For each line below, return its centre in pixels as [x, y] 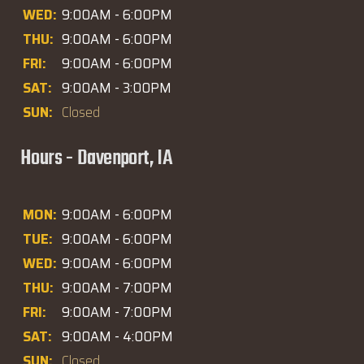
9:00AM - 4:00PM [117, 337]
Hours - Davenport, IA [97, 158]
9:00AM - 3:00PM [117, 88]
